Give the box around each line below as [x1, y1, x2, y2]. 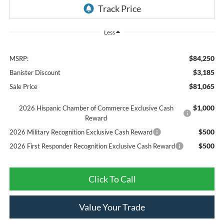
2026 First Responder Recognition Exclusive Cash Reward [9, 141, 175, 150]
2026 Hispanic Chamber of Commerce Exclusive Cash [18, 103, 173, 112]
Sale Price [9, 82, 37, 90]
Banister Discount [9, 68, 60, 76]
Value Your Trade [79, 201, 145, 212]
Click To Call [88, 173, 136, 184]
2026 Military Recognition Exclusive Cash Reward [9, 127, 152, 136]
